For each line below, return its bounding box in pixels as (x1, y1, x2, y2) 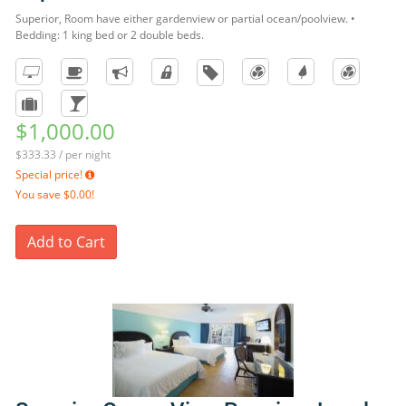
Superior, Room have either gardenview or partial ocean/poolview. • (15, 11, 355, 26)
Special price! (15, 167, 85, 182)
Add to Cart (27, 232, 105, 252)
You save (15, 187, 63, 202)
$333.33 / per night (15, 147, 111, 162)
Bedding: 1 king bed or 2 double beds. (15, 27, 204, 43)
